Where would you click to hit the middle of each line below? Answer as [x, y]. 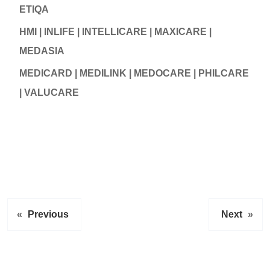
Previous [48, 214]
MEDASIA [42, 51]
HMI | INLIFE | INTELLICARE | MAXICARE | [115, 31]
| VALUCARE [49, 92]
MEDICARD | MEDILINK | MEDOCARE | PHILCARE [134, 73]
